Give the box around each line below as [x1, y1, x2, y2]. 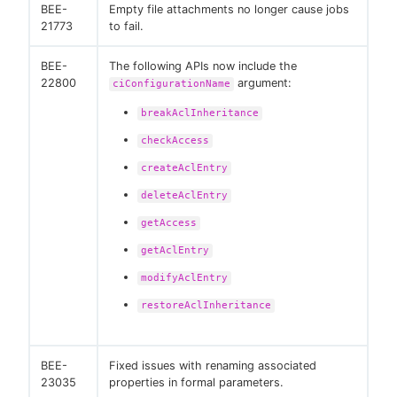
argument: [234, 76, 292, 90]
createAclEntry [141, 162, 228, 175]
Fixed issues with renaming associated [109, 359, 316, 373]
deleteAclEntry [141, 190, 228, 202]
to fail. [109, 19, 144, 34]
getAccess [141, 217, 197, 230]
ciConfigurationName [113, 78, 230, 90]
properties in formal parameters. [109, 376, 284, 390]
